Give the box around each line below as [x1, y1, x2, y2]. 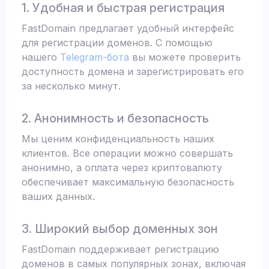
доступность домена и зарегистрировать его [22, 65, 244, 77]
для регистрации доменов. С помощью [22, 37, 213, 49]
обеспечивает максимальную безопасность [22, 176, 234, 188]
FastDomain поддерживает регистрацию [22, 243, 219, 255]
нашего [22, 51, 60, 63]
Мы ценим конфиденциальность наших [22, 133, 214, 145]
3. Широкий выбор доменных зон [22, 222, 218, 236]
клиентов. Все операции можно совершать [22, 147, 233, 159]
